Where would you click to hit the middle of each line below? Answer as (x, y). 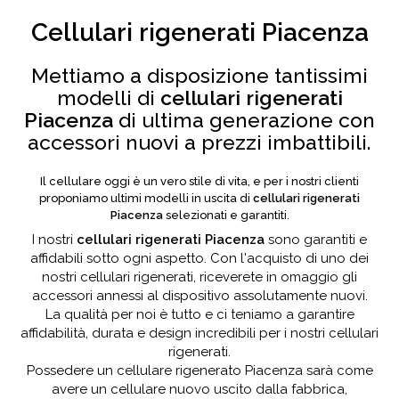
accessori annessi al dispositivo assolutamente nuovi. (199, 296)
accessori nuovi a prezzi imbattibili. (199, 142)
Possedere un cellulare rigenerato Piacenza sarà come (199, 370)
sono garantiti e (316, 240)
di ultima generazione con (244, 120)
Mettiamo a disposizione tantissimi (199, 75)
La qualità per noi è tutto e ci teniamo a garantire (199, 314)
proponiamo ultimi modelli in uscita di (146, 198)
